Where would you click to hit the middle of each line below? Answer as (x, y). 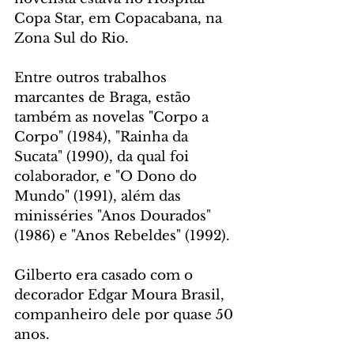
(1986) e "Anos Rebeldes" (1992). (122, 236)
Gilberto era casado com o (105, 276)
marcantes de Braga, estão (104, 98)
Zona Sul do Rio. (72, 39)
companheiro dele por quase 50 (126, 315)
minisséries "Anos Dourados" (115, 217)
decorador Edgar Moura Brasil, (121, 296)
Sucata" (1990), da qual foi (104, 157)
